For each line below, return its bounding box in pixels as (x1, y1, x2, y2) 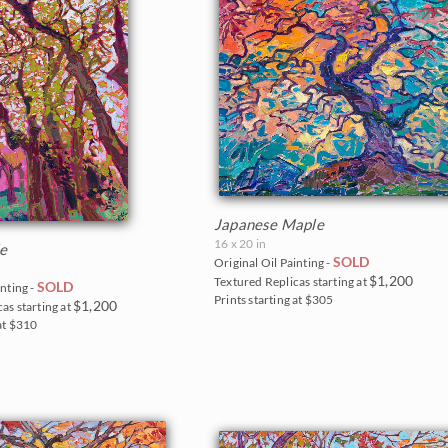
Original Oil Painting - (214, 254, 333, 270)
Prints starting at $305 (214, 291, 334, 307)
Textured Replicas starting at (214, 273, 369, 289)
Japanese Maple (214, 214, 324, 233)
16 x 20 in (214, 235, 266, 251)
